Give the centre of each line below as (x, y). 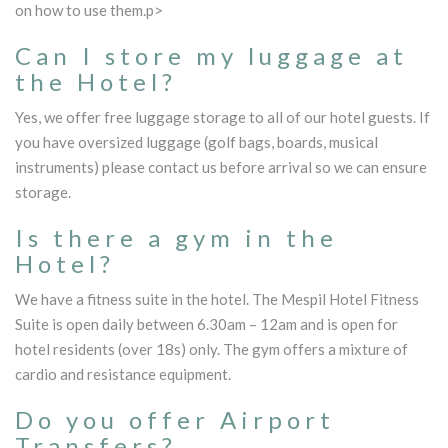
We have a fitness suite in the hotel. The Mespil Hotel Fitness (217, 298)
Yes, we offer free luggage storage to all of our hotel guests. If (222, 116)
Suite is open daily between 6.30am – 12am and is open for (206, 323)
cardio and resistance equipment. (123, 373)
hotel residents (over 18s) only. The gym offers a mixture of (211, 348)
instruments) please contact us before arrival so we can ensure (221, 166)
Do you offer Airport (175, 419)
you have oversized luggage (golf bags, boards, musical (196, 141)
